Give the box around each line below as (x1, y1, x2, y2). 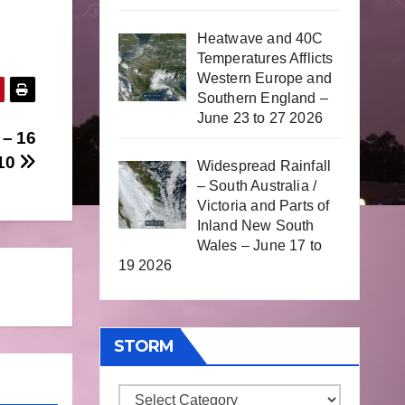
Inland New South (196, 218, 315, 234)
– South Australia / (196, 178, 317, 194)
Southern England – (196, 90, 329, 107)
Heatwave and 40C (196, 31, 324, 47)
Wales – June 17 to (196, 238, 323, 254)
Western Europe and (196, 71, 333, 87)
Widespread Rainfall (196, 158, 332, 174)
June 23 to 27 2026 (196, 110, 324, 127)
